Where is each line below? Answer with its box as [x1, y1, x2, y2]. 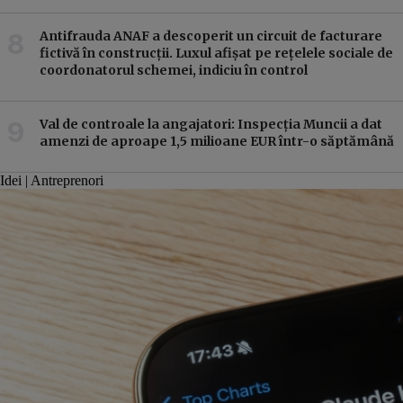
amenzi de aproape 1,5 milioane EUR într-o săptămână [40, 132, 394, 149]
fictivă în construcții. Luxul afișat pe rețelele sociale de [40, 44, 393, 61]
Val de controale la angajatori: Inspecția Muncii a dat [40, 115, 382, 132]
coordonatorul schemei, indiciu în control [40, 61, 308, 78]
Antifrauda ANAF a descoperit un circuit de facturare [40, 27, 382, 44]
